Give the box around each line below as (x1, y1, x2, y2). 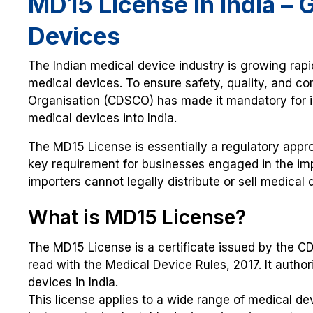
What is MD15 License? (28, 205, 246, 230)
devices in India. (28, 275, 118, 290)
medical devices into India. (28, 111, 177, 126)
